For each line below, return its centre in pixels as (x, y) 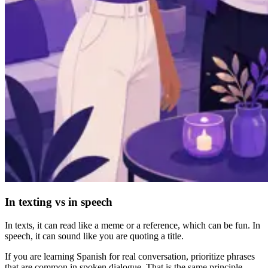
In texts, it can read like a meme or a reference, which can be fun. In (133, 225)
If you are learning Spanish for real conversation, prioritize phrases (130, 256)
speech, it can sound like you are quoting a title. (94, 236)
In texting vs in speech (59, 202)
